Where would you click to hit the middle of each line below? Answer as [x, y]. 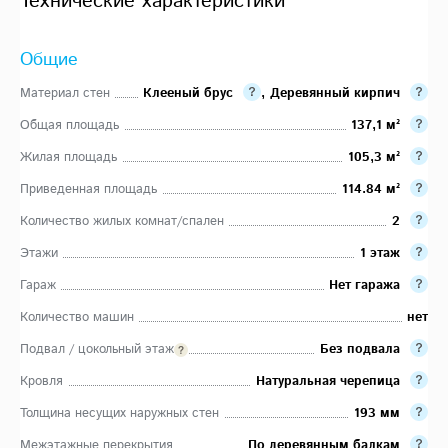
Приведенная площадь [88, 189]
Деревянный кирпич [335, 93]
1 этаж [380, 253]
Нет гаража [364, 285]
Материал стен [65, 93]
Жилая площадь [68, 157]
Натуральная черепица [328, 381]
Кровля [41, 381]
